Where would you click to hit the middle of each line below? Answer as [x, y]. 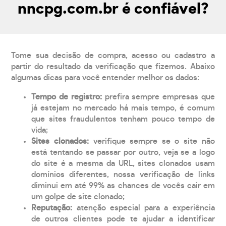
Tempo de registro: [68, 97]
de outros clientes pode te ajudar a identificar [123, 219]
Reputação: [54, 208]
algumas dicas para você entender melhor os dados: [105, 77]
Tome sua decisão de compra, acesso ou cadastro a [113, 55]
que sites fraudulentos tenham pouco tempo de [123, 119]
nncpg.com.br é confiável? [113, 9]
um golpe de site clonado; [78, 196]
